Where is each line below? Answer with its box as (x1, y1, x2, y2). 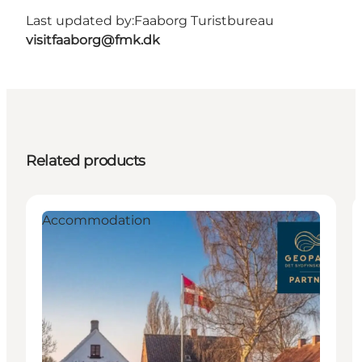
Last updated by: (26, 13, 134, 29)
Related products (26, 152, 145, 170)
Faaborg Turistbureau (134, 13, 274, 29)
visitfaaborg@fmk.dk (26, 32, 160, 48)
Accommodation (42, 213, 151, 229)
